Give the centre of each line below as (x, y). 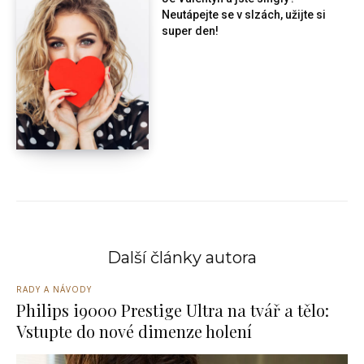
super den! (191, 30)
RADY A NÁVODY (54, 289)
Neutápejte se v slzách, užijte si (244, 14)
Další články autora (182, 257)
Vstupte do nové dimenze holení (134, 331)
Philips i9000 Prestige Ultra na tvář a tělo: (173, 310)
